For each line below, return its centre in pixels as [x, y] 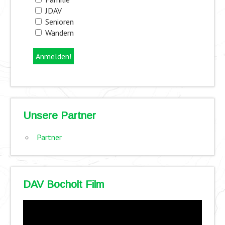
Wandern [58, 32]
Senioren [58, 21]
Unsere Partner [59, 116]
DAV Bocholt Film [63, 184]
